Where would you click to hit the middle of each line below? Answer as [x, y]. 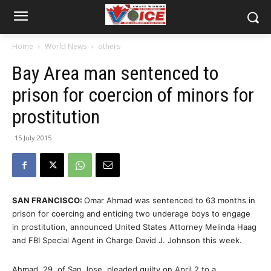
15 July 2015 [33, 138]
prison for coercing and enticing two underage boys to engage [131, 214]
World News [66, 46]
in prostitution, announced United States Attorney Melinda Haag [134, 227]
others [109, 46]
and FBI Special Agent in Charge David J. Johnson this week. [127, 240]
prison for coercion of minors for [133, 95]
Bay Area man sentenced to [115, 73]
